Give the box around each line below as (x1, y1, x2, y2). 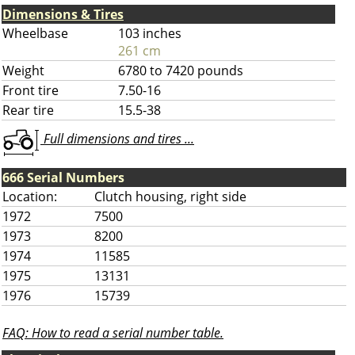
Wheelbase (2, 25, 68, 42)
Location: (2, 188, 57, 205)
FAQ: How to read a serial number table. (2, 324, 223, 342)
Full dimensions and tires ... (40, 130, 194, 148)
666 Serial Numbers (2, 169, 124, 186)
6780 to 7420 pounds (118, 62, 243, 79)
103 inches (118, 25, 181, 42)
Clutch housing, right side (94, 188, 246, 205)
